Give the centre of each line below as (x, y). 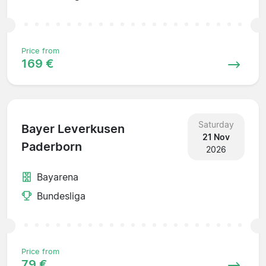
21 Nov (216, 137)
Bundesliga (61, 196)
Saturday (216, 124)
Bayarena (58, 177)
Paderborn (52, 147)
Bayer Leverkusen (73, 129)
